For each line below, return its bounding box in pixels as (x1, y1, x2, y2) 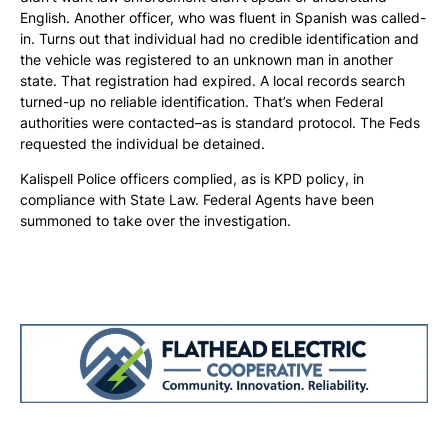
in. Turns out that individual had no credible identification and (20, 30, 419, 48)
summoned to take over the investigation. (20, 212, 291, 230)
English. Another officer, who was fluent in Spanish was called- (20, 9, 426, 27)
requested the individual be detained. (20, 135, 265, 153)
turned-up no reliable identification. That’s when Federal (20, 93, 383, 111)
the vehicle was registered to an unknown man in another (20, 51, 393, 69)
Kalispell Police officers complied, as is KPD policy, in (20, 170, 364, 188)
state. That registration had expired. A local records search (20, 72, 405, 90)
